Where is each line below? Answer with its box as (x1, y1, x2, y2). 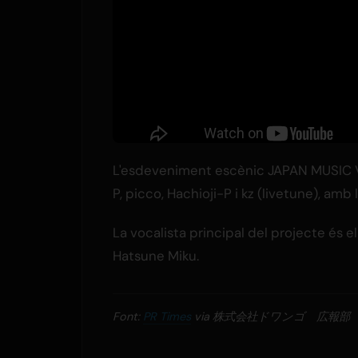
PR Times (143, 309, 191, 324)
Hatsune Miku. (113, 247, 199, 265)
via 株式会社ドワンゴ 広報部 (191, 309, 350, 324)
